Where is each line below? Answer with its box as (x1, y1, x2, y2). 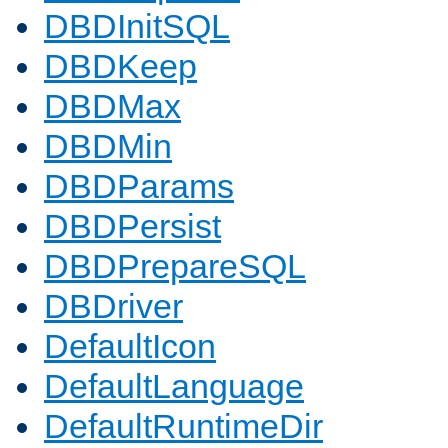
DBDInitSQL (44, 7, 230, 46)
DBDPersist (44, 207, 221, 246)
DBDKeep (44, 47, 197, 86)
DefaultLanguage (44, 367, 304, 406)
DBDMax (44, 87, 181, 126)
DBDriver (44, 287, 183, 326)
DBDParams (44, 167, 234, 206)
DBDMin (44, 127, 172, 166)
